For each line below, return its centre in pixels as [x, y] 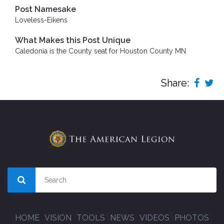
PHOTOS [192, 218]
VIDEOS [154, 218]
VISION [58, 218]
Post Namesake [45, 9]
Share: [175, 83]
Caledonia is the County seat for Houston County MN [100, 51]
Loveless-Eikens [41, 20]
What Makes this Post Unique [73, 40]
